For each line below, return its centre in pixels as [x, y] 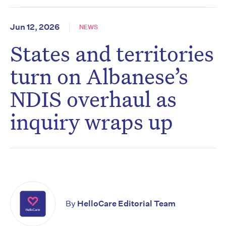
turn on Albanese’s [99, 76]
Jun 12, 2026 [35, 27]
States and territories [112, 53]
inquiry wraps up [92, 122]
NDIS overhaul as [93, 99]
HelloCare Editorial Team [126, 204]
